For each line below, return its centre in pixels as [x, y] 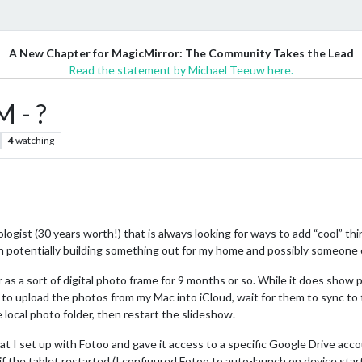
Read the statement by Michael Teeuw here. [181, 70]
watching [34, 140]
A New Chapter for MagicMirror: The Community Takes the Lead [181, 53]
